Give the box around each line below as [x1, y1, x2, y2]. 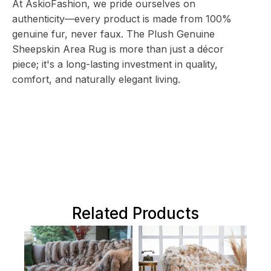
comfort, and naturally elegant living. [12, 73, 180, 85]
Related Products [72, 203, 199, 223]
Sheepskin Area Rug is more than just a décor [12, 42, 224, 55]
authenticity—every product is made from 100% [12, 12, 232, 25]
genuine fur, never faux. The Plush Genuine [12, 27, 215, 40]
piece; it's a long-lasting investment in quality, [12, 57, 218, 70]
